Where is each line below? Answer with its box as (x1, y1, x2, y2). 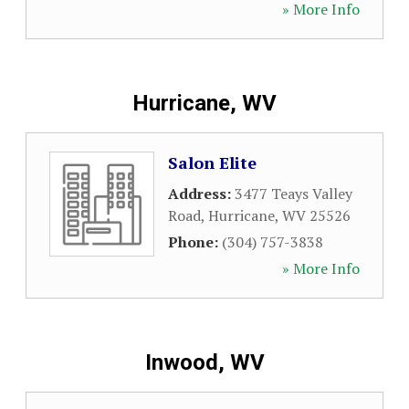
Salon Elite (168, 152, 257, 173)
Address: (168, 184, 235, 204)
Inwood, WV (144, 350, 265, 375)
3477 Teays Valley (235, 184, 352, 204)
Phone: (168, 232, 222, 252)
